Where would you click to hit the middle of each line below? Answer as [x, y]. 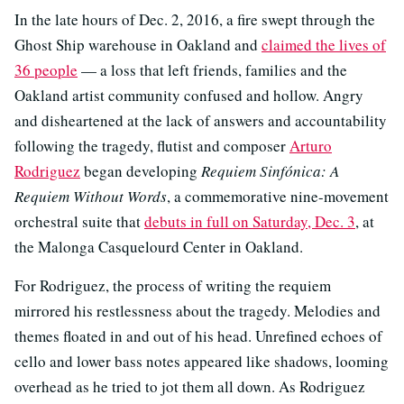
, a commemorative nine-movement [278, 196]
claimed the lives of [324, 44]
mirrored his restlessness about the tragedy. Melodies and [197, 310]
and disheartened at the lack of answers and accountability [201, 120]
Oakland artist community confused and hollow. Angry [189, 95]
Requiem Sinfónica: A [270, 170]
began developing [141, 170]
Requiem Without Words [91, 196]
